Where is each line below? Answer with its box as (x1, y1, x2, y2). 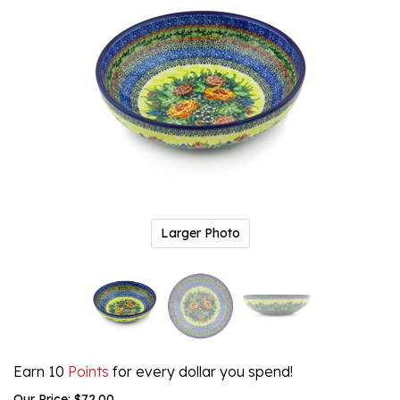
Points (64, 362, 109, 380)
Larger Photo (160, 224, 240, 241)
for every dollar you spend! (109, 362, 293, 380)
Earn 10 (13, 362, 64, 380)
